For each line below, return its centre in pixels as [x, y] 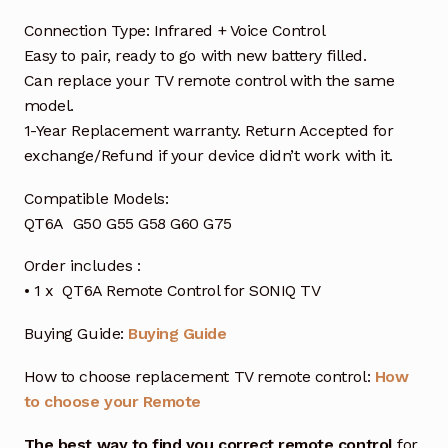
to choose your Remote [112, 402]
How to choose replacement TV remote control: [199, 377]
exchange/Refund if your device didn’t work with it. [208, 155]
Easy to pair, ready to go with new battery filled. [195, 55]
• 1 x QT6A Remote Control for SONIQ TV [172, 291]
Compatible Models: [96, 198]
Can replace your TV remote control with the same [209, 80]
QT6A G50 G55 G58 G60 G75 [128, 223]
